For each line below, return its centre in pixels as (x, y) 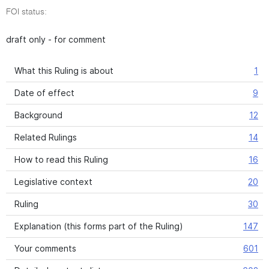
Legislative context (53, 182)
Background (38, 115)
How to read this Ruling (61, 159)
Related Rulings (46, 137)
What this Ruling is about (64, 71)
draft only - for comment (56, 39)
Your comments (45, 248)
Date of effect (44, 93)
